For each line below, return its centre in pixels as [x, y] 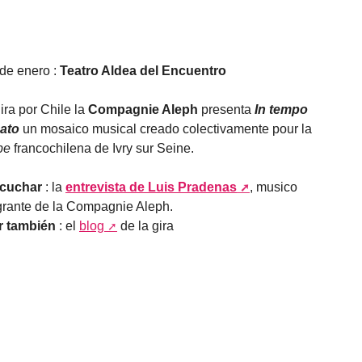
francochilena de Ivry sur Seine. [102, 149]
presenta [226, 110]
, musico [274, 187]
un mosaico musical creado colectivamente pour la [167, 129]
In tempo [281, 110]
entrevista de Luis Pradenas [151, 187]
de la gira [145, 226]
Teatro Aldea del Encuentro [143, 71]
